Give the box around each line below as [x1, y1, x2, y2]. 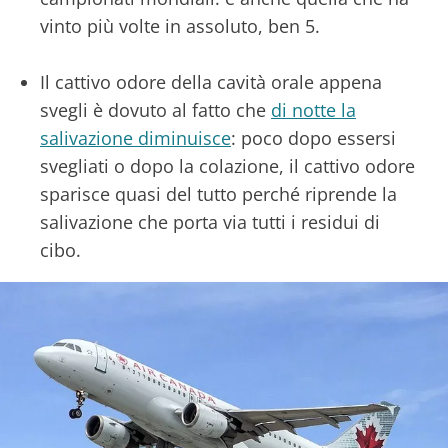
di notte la [271, 97, 356, 122]
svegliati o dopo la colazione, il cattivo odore [40, 153, 415, 178]
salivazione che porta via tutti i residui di [40, 209, 380, 234]
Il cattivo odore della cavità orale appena [40, 69, 382, 94]
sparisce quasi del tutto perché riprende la [40, 181, 397, 206]
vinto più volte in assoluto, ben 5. [40, 13, 325, 38]
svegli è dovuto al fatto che [40, 97, 271, 122]
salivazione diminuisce [40, 125, 231, 150]
